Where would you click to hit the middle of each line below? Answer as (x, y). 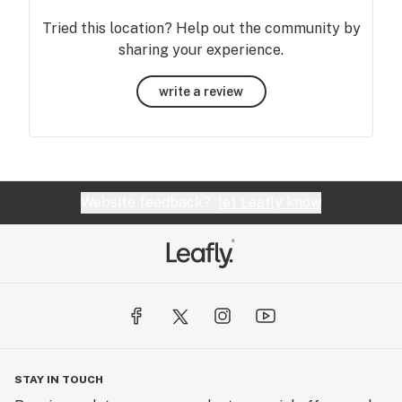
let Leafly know (270, 202)
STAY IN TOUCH (59, 380)
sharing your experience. (201, 50)
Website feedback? (149, 202)
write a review (201, 91)
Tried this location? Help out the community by (201, 28)
